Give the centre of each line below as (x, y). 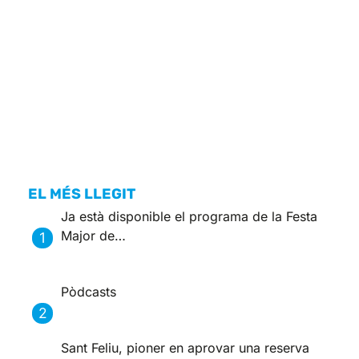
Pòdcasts (89, 291)
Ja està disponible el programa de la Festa (190, 216)
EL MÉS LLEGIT (82, 194)
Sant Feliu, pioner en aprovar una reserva (186, 347)
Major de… (94, 235)
